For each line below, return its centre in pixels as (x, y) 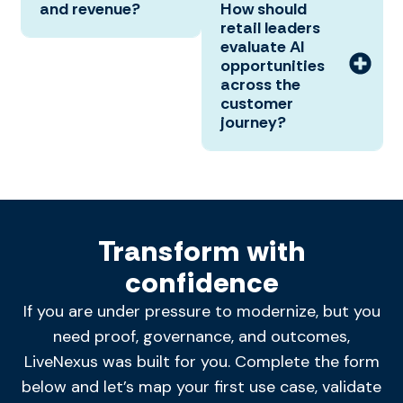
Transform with (201, 251)
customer (257, 104)
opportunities (273, 66)
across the (260, 85)
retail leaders (270, 28)
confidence (201, 283)
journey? (253, 123)
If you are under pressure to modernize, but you (201, 312)
